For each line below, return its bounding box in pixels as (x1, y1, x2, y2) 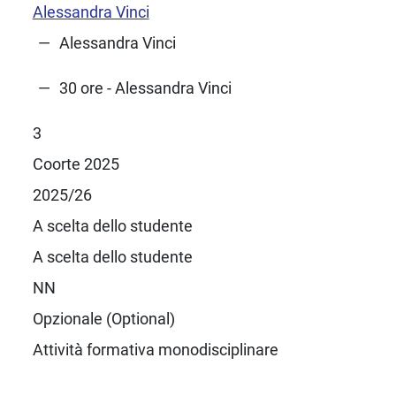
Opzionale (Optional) (32, 308, 175, 328)
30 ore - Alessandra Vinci (58, 78, 232, 97)
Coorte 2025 (32, 154, 119, 173)
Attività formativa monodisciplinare (32, 339, 278, 359)
